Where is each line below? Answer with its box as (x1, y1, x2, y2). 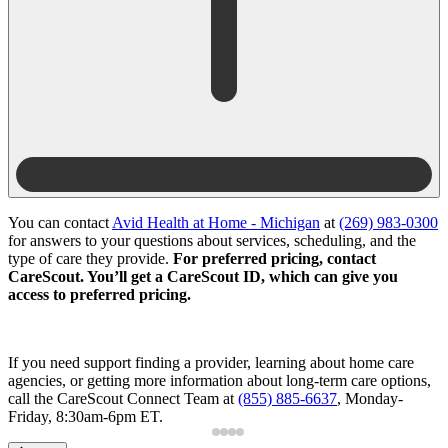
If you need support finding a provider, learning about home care (8, 353, 414, 371)
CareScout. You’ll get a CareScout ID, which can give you (8, 267, 398, 285)
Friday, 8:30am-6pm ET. (8, 407, 163, 425)
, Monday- (337, 389, 403, 407)
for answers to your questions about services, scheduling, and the (8, 231, 416, 249)
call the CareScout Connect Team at (8, 389, 238, 407)
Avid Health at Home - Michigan (112, 213, 320, 231)
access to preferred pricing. (8, 285, 191, 303)
